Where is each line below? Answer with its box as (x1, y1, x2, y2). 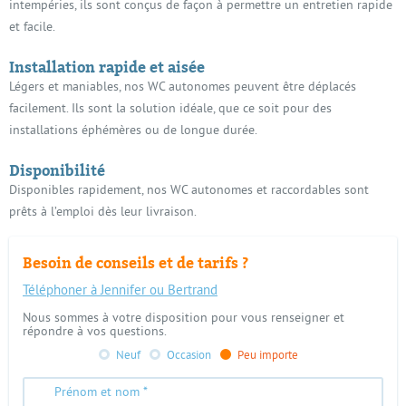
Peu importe (237, 348, 298, 363)
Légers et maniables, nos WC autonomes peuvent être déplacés (9, 79, 356, 95)
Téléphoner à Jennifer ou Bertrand (23, 282, 217, 300)
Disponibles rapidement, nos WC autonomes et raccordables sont (9, 182, 369, 198)
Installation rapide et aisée (9, 59, 205, 77)
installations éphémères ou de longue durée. (9, 122, 257, 139)
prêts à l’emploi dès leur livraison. (9, 204, 197, 220)
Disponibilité (9, 161, 105, 179)
